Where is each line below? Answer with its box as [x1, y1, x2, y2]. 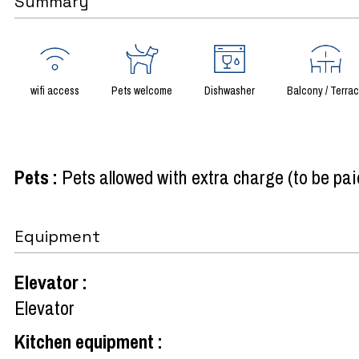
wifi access [30, 83, 79, 98]
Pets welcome [111, 83, 172, 98]
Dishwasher [204, 83, 255, 98]
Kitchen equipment [14, 328, 158, 354]
